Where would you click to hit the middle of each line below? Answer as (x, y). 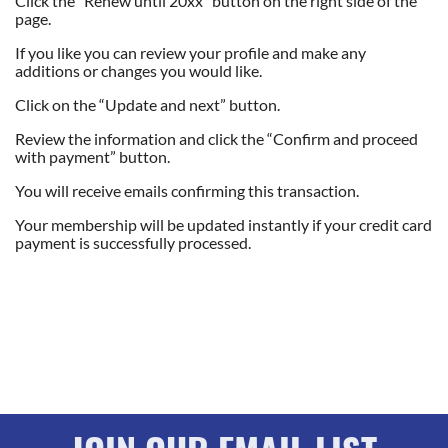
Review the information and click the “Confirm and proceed (216, 139)
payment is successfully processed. (133, 243)
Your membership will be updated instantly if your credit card (223, 225)
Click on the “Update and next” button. (147, 105)
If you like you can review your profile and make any (190, 53)
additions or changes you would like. (140, 71)
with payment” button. (92, 157)
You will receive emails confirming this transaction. (187, 191)
